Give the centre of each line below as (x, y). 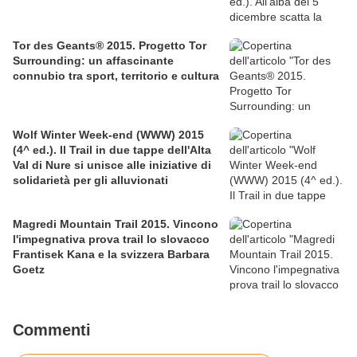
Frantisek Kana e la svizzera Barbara (111, 255)
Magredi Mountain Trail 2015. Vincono (116, 224)
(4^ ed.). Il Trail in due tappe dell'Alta (112, 150)
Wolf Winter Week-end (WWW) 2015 (108, 135)
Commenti (52, 330)
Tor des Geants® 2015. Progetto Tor (110, 46)
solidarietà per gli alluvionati (90, 180)
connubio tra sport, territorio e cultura (116, 76)
